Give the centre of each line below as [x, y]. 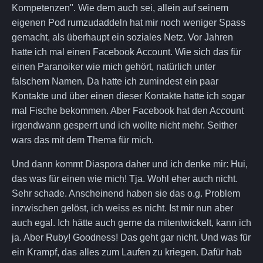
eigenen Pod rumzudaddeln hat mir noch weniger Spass [129, 22]
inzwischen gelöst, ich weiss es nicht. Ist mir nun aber [122, 208]
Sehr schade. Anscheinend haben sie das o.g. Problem [126, 193]
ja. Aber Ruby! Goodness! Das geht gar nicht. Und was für [131, 237]
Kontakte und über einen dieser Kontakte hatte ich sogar [128, 96]
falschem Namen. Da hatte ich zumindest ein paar [115, 81]
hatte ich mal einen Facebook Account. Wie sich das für [127, 52]
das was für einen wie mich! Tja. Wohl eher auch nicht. [125, 178]
